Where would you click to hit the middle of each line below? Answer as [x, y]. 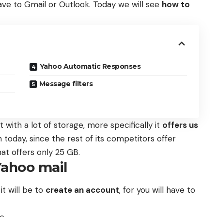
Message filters [66, 84]
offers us [180, 125]
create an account [82, 190]
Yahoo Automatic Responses [90, 67]
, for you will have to [157, 190]
